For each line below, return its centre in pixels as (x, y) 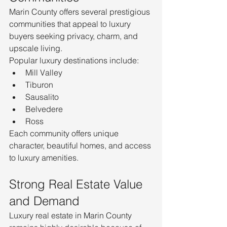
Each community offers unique (65, 134)
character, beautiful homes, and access (81, 146)
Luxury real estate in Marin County (71, 216)
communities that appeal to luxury (71, 24)
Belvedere (44, 109)
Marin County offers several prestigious (81, 12)
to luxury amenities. (44, 158)
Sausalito (42, 97)
